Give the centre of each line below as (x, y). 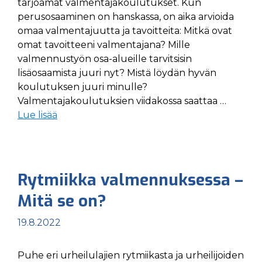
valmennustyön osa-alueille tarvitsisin (105, 59)
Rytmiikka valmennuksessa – (130, 180)
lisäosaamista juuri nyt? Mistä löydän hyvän (117, 73)
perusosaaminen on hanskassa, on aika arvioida (126, 17)
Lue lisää (37, 115)
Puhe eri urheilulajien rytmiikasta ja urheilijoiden (131, 255)
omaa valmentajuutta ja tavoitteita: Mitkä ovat (125, 31)
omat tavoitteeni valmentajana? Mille (104, 45)
